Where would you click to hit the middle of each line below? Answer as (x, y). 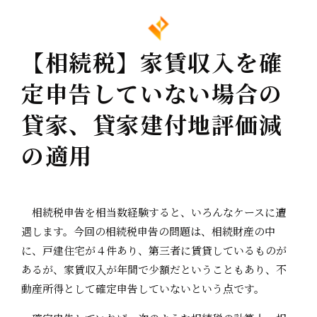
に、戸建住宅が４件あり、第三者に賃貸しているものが (154, 250)
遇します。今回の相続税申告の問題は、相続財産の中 (148, 231)
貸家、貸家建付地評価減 (152, 124)
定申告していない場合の (152, 93)
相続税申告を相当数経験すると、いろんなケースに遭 (154, 212)
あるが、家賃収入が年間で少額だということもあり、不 (154, 269)
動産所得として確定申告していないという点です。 (143, 288)
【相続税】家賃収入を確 (152, 62)
